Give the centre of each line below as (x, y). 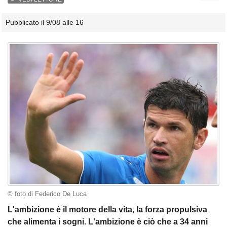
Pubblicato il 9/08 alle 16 (45, 23)
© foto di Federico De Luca (47, 194)
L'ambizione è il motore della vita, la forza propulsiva (107, 210)
